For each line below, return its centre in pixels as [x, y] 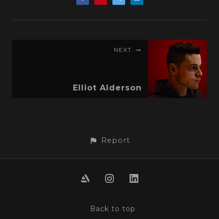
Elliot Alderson [107, 88]
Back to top [112, 209]
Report [116, 140]
